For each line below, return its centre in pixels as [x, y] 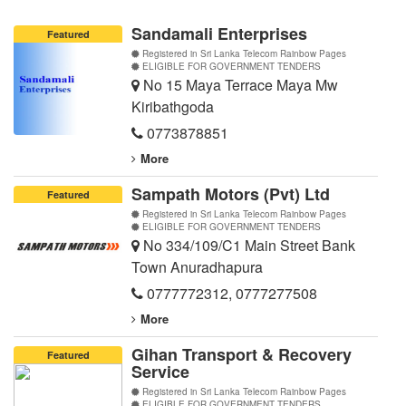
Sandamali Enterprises [219, 34]
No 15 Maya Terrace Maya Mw [239, 85]
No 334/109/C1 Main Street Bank [247, 246]
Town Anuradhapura [197, 267]
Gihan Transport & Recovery [242, 355]
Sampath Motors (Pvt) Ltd [231, 194]
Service [160, 372]
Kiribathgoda [173, 107]
